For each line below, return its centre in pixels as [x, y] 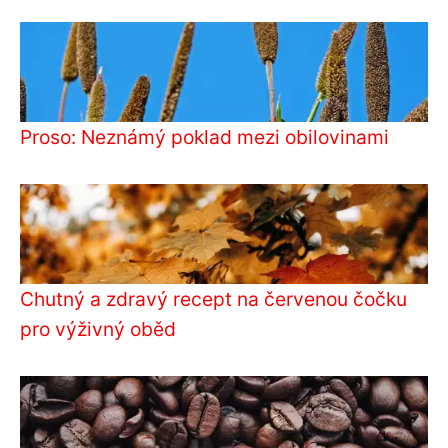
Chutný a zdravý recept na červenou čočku [213, 298]
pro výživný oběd [98, 328]
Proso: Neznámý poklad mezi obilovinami [204, 136]
